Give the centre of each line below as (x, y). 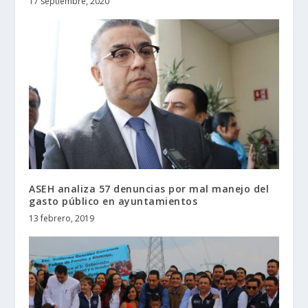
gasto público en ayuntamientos (113, 201)
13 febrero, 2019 (62, 218)
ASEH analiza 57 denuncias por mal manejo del (149, 188)
